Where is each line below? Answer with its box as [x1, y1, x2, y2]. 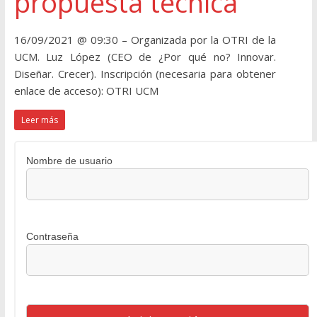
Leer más [21, 114, 58, 127]
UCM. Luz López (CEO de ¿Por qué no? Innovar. [13, 50, 277, 64]
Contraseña [25, 231, 79, 243]
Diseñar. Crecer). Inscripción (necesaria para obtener [13, 67, 277, 81]
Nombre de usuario [25, 155, 113, 167]
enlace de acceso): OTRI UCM [13, 83, 158, 98]
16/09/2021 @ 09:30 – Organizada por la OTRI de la [13, 33, 277, 47]
